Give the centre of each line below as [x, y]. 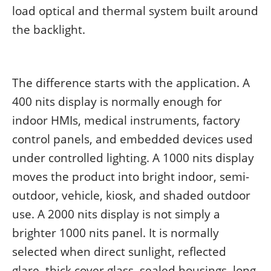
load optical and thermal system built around [135, 11]
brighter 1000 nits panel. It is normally [116, 233]
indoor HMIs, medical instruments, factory [126, 120]
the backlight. [49, 30]
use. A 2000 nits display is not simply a [116, 214]
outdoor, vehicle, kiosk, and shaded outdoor [131, 195]
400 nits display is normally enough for [117, 102]
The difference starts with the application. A [131, 83]
